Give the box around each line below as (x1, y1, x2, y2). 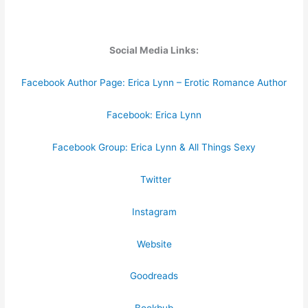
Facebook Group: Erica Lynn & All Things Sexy (52, 141, 256, 153)
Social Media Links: (109, 45, 199, 56)
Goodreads (130, 270, 178, 282)
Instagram (131, 206, 177, 217)
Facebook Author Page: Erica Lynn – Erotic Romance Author (21, 77, 287, 89)
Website (136, 238, 172, 250)
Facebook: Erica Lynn (107, 109, 201, 121)
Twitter (140, 173, 171, 185)
